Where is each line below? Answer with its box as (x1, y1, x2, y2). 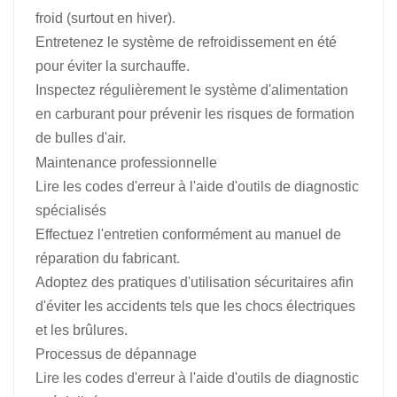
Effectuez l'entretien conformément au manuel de (35, 226, 341, 242)
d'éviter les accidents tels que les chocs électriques (35, 298, 355, 314)
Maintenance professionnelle (35, 154, 217, 170)
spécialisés (35, 202, 106, 218)
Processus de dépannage (35, 346, 197, 362)
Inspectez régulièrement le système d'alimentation (35, 82, 348, 97)
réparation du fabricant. (35, 250, 180, 266)
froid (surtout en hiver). (35, 10, 175, 26)
